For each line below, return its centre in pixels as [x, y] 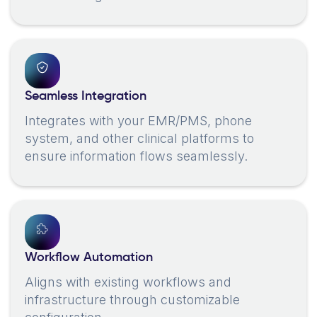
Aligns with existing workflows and [128, 282]
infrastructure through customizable [132, 300]
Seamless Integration [86, 97]
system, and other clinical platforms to [139, 139]
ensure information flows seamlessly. [136, 156]
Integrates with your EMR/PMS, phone [138, 121]
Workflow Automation [89, 258]
